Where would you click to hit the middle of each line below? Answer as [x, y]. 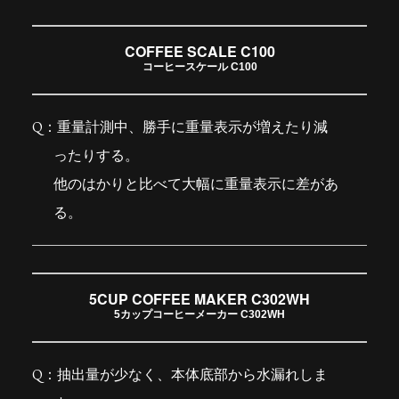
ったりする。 [96, 156]
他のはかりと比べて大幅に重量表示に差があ [195, 184]
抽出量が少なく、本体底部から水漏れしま [192, 375]
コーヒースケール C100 [199, 67]
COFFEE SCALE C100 [199, 52]
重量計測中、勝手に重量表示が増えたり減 [192, 127]
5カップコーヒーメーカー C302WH [199, 315]
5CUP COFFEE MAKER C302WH [199, 299]
